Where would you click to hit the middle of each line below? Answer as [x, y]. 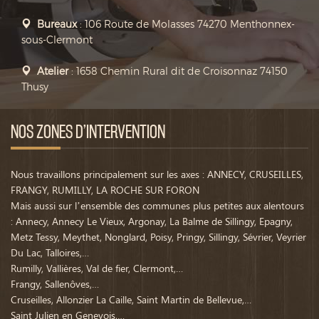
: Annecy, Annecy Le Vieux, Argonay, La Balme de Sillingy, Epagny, [152, 221]
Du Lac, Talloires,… [50, 253]
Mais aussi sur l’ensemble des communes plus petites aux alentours [157, 206]
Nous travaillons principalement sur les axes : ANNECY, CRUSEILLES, [157, 174]
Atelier [53, 71]
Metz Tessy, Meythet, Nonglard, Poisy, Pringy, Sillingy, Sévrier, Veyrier [158, 237]
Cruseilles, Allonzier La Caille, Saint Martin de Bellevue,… [131, 300]
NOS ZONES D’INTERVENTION [88, 132]
